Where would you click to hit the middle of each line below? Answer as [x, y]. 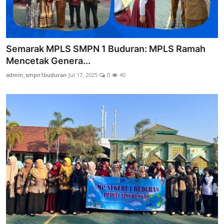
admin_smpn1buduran [36, 74]
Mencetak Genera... [48, 60]
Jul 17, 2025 [83, 74]
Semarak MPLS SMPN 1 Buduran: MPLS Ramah [106, 48]
